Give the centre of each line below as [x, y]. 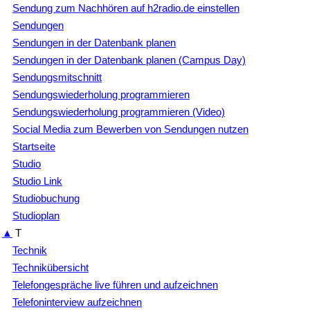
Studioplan [36, 215]
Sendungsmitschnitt [57, 77]
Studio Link [37, 181]
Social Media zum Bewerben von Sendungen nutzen [130, 129]
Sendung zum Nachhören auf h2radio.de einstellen [126, 8]
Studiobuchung [46, 198]
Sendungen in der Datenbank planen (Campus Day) [129, 60]
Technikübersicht [51, 267]
